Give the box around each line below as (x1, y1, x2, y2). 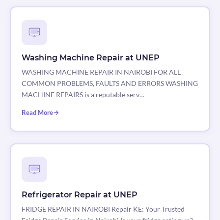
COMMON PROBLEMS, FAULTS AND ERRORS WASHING (21, 79, 198, 88)
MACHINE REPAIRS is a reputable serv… (21, 90, 144, 99)
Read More (21, 109, 53, 117)
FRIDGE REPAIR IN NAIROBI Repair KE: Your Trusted (21, 205, 185, 214)
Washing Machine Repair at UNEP (21, 53, 160, 63)
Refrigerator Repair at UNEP (21, 190, 137, 200)
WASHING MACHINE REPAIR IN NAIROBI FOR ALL (21, 68, 181, 77)
